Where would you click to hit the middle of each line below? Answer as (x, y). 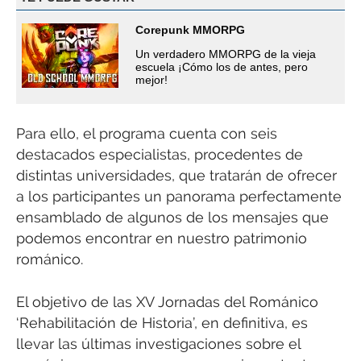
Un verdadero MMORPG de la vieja (226, 54)
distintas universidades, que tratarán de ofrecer (176, 176)
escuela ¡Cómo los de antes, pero (222, 67)
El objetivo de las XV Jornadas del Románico (167, 301)
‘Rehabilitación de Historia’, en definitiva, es (162, 322)
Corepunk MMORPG (190, 30)
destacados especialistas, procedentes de (160, 155)
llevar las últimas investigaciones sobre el (158, 343)
